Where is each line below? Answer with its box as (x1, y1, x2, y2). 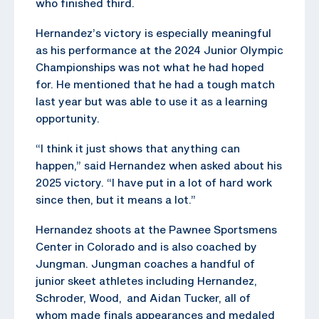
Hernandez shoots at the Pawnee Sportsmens (36, 222, 277, 236)
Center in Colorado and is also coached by (36, 239, 257, 253)
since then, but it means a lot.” (36, 192, 196, 206)
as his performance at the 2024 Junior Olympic (36, 43, 283, 56)
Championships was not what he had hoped (36, 60, 264, 73)
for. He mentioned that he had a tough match (36, 77, 275, 90)
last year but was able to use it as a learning (36, 94, 268, 108)
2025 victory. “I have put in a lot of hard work (36, 175, 272, 189)
